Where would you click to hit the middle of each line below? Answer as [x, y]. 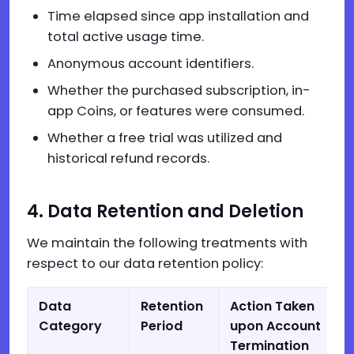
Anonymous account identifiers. [151, 64]
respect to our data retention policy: [145, 264]
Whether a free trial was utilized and [165, 138]
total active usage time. [126, 37]
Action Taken [272, 306]
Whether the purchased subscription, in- [179, 90]
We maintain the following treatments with [167, 243]
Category [70, 326]
